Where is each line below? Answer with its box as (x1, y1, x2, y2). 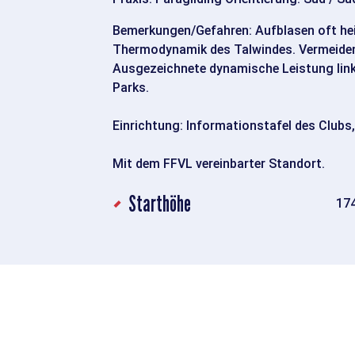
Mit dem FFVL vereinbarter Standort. (113, 156, 325, 172)
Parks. (113, 80, 149, 96)
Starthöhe (128, 190, 191, 218)
